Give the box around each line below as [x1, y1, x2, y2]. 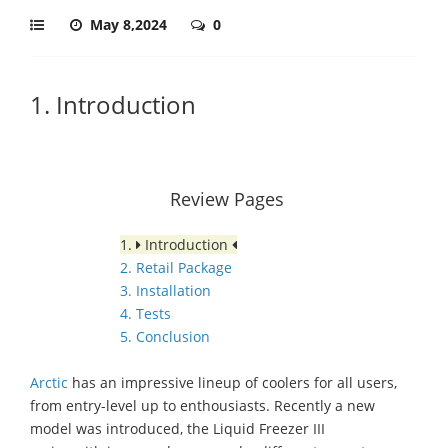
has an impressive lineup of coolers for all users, [68, 373, 397, 392]
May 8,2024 [90, 15, 171, 34]
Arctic [30, 373, 68, 392]
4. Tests [120, 304, 171, 323]
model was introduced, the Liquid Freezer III [30, 419, 325, 438]
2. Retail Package [120, 258, 232, 277]
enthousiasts [180, 396, 266, 415]
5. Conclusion [120, 327, 210, 346]
